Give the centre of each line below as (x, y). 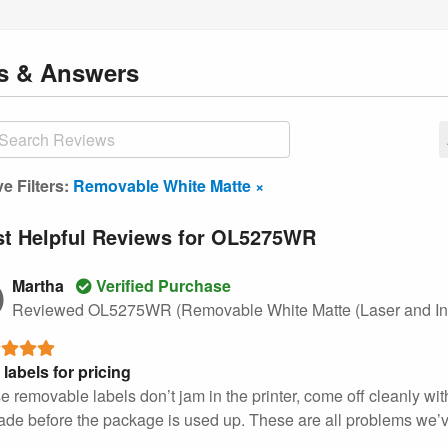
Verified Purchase (161, 285)
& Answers (77, 71)
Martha (40, 285)
